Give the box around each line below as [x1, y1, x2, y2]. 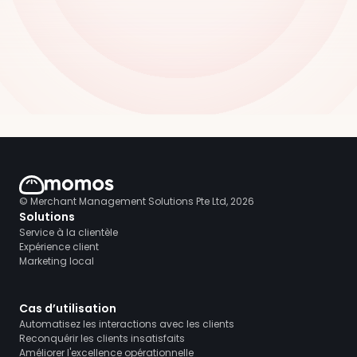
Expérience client [19, 240, 99, 253]
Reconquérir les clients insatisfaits [19, 331, 185, 345]
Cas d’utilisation [19, 300, 116, 316]
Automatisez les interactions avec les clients [19, 317, 234, 331]
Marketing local [19, 254, 94, 268]
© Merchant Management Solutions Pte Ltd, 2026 [19, 194, 254, 208]
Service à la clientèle [19, 226, 118, 239]
